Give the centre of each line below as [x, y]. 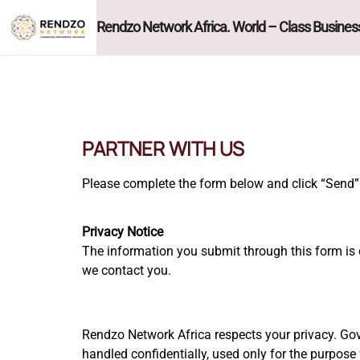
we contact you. [127, 270]
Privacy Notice [123, 232]
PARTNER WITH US [163, 148]
